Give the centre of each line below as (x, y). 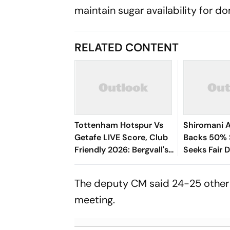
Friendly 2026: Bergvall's (122, 150)
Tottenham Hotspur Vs (119, 125)
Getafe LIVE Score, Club (121, 137)
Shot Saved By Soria (114, 162)
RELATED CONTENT (127, 47)
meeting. (95, 200)
